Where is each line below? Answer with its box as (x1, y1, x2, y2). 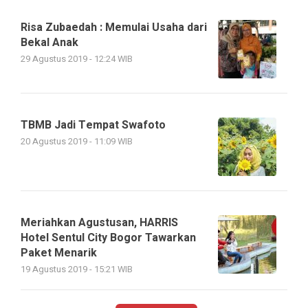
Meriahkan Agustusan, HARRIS (21, 214, 178, 232)
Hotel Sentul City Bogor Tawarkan (21, 230, 196, 247)
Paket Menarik (21, 245, 97, 262)
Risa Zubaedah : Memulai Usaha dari (21, 19, 207, 36)
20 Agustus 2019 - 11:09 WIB (21, 135, 133, 148)
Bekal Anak (21, 34, 78, 52)
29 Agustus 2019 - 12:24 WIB (21, 53, 133, 66)
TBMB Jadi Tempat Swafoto (21, 117, 166, 134)
